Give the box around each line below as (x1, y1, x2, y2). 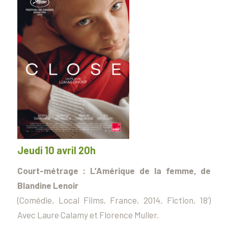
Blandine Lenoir (17, 180, 78, 191)
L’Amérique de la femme (90, 165, 194, 176)
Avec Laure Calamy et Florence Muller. (17, 210, 159, 220)
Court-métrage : (17, 165, 91, 176)
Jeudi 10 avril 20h (17, 144, 96, 157)
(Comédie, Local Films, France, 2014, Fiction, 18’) (17, 195, 211, 206)
